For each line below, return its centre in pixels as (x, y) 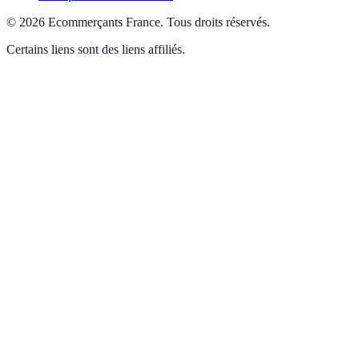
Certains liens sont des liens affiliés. (96, 49)
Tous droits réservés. (218, 22)
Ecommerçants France (104, 22)
